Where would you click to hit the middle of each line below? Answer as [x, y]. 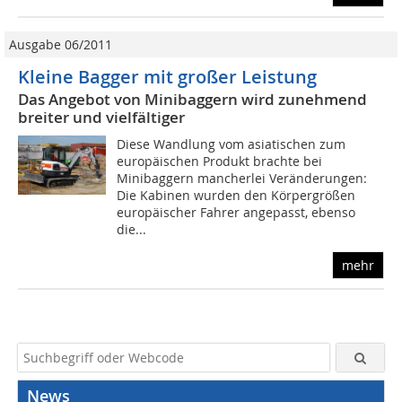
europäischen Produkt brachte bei [220, 162]
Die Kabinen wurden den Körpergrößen [236, 196]
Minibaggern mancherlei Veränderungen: [242, 179]
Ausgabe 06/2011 [61, 45]
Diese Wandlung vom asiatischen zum [232, 144]
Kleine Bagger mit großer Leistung [167, 77]
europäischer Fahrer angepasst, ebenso [236, 213]
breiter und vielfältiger [101, 118]
